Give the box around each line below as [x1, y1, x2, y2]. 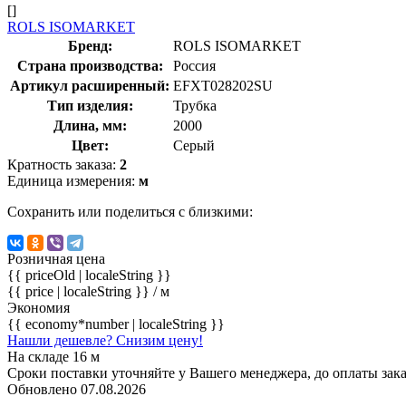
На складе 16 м [7, 348, 100, 364]
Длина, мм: [53, 117, 127, 133]
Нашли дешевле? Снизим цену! [7, 332, 203, 348]
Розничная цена [7, 250, 105, 266]
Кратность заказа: [7, 156, 120, 172]
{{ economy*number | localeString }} [7, 315, 225, 332]
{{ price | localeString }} [7, 283, 153, 299]
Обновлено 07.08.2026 [7, 381, 146, 397]
